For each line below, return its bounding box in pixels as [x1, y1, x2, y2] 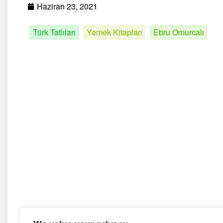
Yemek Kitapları [87, 26, 142, 38]
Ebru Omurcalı [153, 26, 204, 38]
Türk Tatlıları [33, 26, 76, 38]
